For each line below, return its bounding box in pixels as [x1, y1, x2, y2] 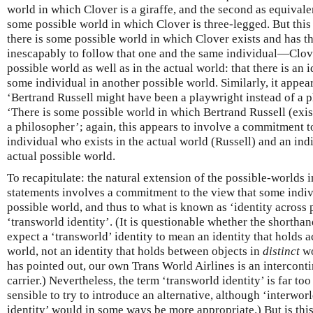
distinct [263, 245, 300, 258]
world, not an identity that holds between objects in [7, 245, 263, 258]
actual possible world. [7, 150, 115, 163]
